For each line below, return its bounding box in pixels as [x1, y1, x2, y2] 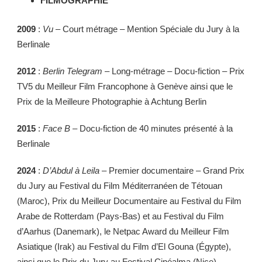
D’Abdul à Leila [40, 165, 99, 175]
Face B [43, 123, 70, 133]
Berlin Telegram [40, 65, 105, 76]
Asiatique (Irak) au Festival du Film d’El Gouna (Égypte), [17, 241, 231, 251]
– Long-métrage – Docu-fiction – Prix [105, 65, 244, 76]
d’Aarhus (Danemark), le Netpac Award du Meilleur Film [17, 226, 229, 236]
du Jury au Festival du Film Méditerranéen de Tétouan [17, 180, 222, 191]
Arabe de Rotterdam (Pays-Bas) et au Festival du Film [17, 211, 224, 221]
